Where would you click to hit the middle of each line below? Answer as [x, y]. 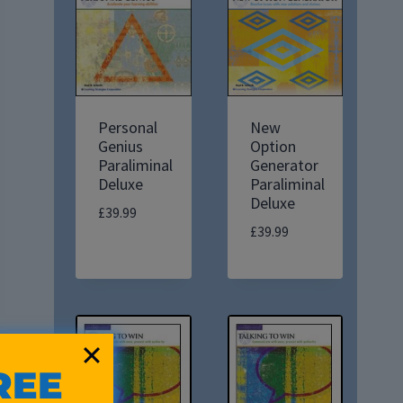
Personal [128, 128]
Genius [121, 147]
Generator [284, 166]
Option [273, 147]
